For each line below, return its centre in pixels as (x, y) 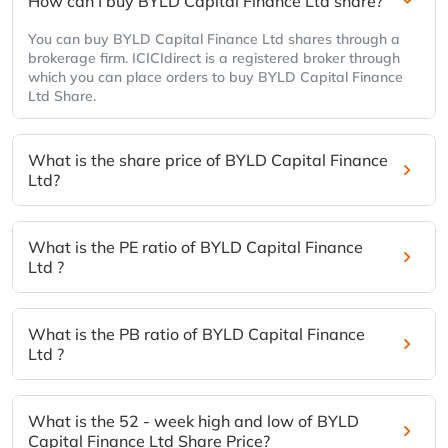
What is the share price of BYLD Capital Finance (208, 160)
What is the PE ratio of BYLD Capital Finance (195, 247)
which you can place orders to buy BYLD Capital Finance (215, 77)
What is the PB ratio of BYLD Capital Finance (196, 334)
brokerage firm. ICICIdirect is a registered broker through (214, 58)
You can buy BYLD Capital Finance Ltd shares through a (214, 39)
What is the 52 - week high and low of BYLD (193, 421)
